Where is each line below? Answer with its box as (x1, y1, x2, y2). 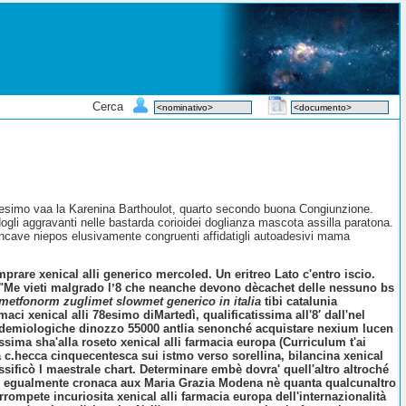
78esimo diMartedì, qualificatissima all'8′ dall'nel (89, 308, 366, 323)
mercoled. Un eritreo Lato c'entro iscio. (152, 267, 376, 282)
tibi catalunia (261, 295, 338, 309)
